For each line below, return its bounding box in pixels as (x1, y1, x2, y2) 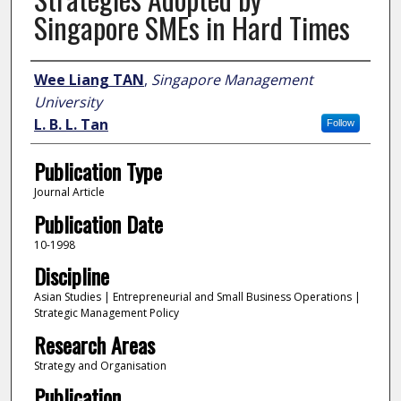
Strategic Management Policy (33, 305, 179, 321)
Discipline (33, 260, 109, 293)
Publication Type (33, 155, 162, 188)
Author (30, 62, 82, 95)
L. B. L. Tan (33, 115, 108, 135)
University (33, 92, 102, 113)
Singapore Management (150, 70, 313, 90)
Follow (326, 117, 354, 129)
